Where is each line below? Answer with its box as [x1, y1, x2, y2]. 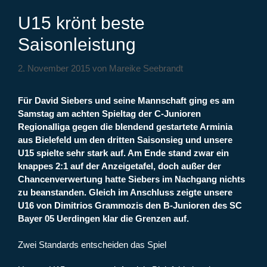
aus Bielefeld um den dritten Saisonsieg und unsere [18, 134, 232, 145]
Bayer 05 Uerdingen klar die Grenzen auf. [18, 213, 189, 223]
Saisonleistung [18, 35, 136, 55]
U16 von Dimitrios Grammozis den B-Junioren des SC [18, 200, 242, 210]
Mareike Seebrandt [109, 63, 183, 73]
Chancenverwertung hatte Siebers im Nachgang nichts [18, 173, 245, 184]
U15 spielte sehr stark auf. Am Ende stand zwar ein [18, 147, 229, 158]
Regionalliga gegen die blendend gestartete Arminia [18, 121, 232, 132]
